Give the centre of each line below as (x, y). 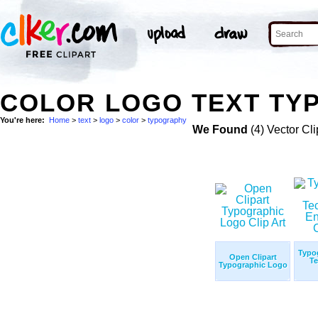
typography (167, 120)
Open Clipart (253, 257)
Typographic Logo (253, 265)
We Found (220, 130)
